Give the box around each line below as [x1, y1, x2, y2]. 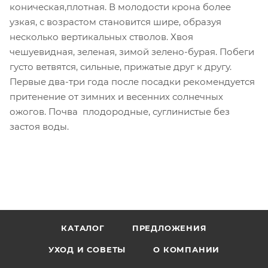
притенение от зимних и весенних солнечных [10, 90, 223, 102]
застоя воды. [10, 120, 69, 132]
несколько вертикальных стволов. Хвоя [10, 31, 193, 42]
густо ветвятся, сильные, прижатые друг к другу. [10, 60, 232, 72]
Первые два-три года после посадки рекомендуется [10, 75, 255, 87]
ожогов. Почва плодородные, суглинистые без [10, 105, 230, 117]
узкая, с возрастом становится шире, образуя [10, 16, 221, 28]
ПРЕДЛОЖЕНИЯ [132, 223, 207, 233]
